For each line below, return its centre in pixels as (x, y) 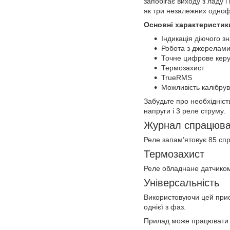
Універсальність (181, 183)
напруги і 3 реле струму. (185, 111)
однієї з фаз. (165, 207)
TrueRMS (177, 78)
